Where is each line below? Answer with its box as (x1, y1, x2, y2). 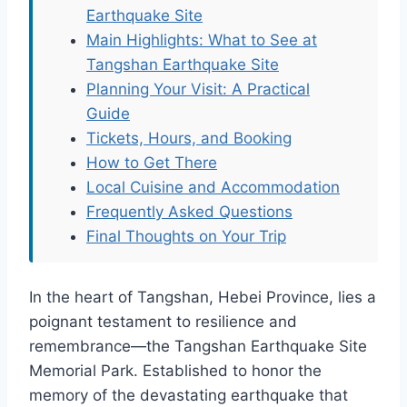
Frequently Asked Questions (86, 203, 293, 222)
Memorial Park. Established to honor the (29, 362, 322, 381)
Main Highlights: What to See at (86, 31, 317, 50)
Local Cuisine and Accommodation (86, 178, 340, 197)
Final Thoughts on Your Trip (86, 227, 286, 246)
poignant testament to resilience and (29, 313, 297, 332)
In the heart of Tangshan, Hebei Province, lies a (29, 288, 376, 307)
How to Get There (86, 154, 217, 173)
